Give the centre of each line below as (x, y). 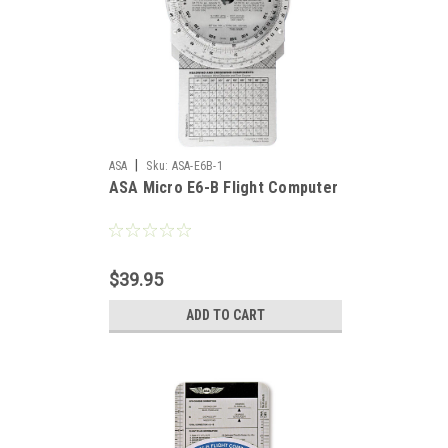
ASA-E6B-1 (197, 166)
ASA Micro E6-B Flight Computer (223, 187)
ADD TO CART (225, 315)
